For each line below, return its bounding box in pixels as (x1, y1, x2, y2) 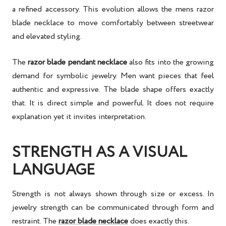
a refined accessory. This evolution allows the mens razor (12, 4, 214, 16)
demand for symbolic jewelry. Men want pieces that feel (12, 70, 214, 82)
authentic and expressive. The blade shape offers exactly (12, 84, 214, 96)
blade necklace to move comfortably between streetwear (12, 17, 214, 29)
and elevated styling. (12, 31, 82, 43)
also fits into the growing (127, 56, 214, 69)
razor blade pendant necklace (28, 56, 127, 69)
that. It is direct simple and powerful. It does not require (12, 97, 214, 109)
